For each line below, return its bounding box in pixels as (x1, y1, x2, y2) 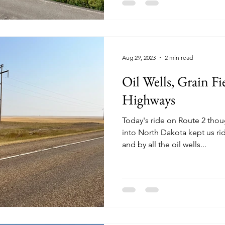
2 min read (165, 53, 193, 61)
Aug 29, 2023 (122, 53, 156, 61)
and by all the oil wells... (122, 140, 206, 149)
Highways (122, 90, 175, 108)
